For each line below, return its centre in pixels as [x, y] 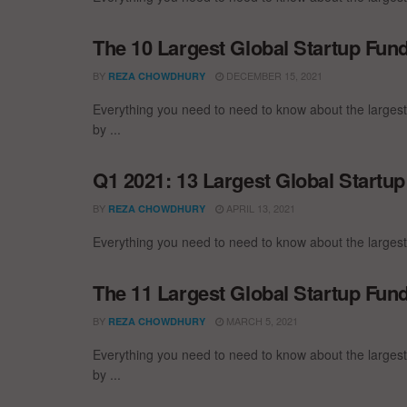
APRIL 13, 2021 [259, 208]
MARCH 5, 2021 [261, 321]
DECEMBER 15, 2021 [273, 75]
